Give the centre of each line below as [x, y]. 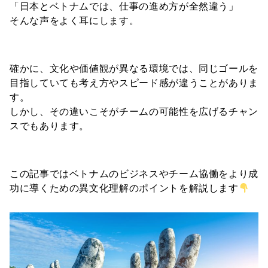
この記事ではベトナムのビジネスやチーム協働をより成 [134, 174]
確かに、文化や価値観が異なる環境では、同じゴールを [134, 68]
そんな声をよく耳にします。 [74, 21]
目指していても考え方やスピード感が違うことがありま [134, 83]
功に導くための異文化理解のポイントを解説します [124, 188]
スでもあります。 [50, 126]
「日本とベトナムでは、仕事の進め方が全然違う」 [124, 6]
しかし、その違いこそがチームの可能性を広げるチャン [134, 112]
